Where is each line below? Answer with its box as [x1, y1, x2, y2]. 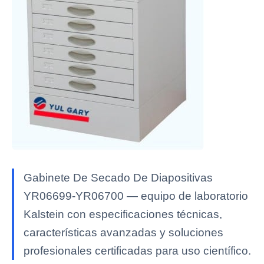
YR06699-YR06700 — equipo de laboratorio [24, 190, 248, 202]
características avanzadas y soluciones [24, 226, 223, 239]
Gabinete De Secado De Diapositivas [24, 171, 213, 184]
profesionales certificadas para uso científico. [24, 245, 251, 257]
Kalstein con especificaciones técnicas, [24, 208, 222, 220]
